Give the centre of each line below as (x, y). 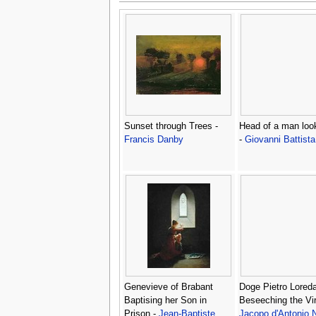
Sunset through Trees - (171, 127)
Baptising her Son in (165, 301)
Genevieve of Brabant (168, 287)
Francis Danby (153, 140)
